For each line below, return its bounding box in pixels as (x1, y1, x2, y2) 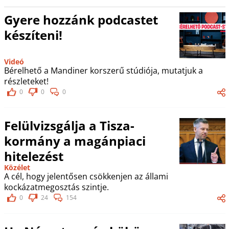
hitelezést (4, 148, 63, 165)
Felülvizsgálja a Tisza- (4, 117, 134, 134)
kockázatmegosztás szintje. (4, 181, 109, 193)
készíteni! (4, 27, 62, 43)
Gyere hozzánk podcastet (4, 11, 158, 28)
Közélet (4, 163, 30, 172)
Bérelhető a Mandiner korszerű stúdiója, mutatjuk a (4, 65, 203, 76)
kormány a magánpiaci (4, 132, 146, 149)
